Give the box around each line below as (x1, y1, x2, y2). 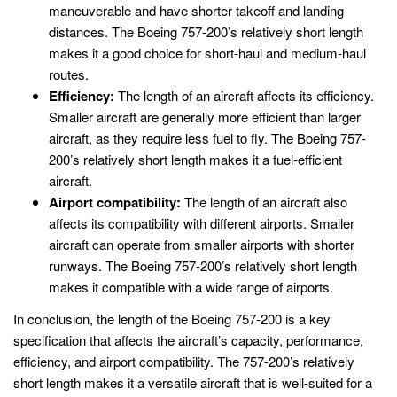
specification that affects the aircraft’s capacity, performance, (13, 330, 363, 349)
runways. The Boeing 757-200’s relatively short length (49, 256, 357, 276)
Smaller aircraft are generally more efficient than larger (49, 107, 361, 127)
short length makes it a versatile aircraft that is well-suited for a (13, 372, 372, 392)
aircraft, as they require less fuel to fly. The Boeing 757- (49, 128, 366, 148)
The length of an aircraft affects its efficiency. (114, 86, 374, 105)
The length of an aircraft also (181, 192, 347, 212)
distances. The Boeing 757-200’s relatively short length (49, 22, 363, 42)
